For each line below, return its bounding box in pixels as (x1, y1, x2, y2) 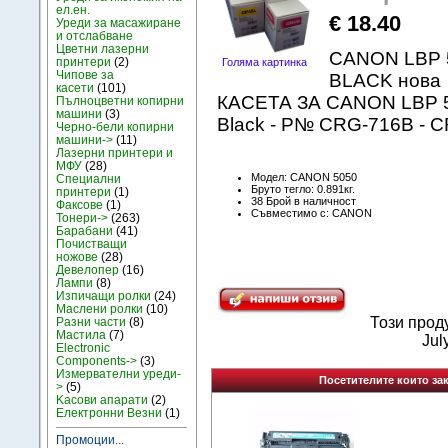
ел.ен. (56, 2, 91, 17)
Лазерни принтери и (56, 145, 174, 160)
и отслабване (56, 28, 134, 43)
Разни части (56, 314, 127, 329)
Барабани (56, 223, 114, 238)
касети (56, 80, 95, 95)
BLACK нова (328, 69, 441, 91)
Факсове (56, 197, 104, 212)
